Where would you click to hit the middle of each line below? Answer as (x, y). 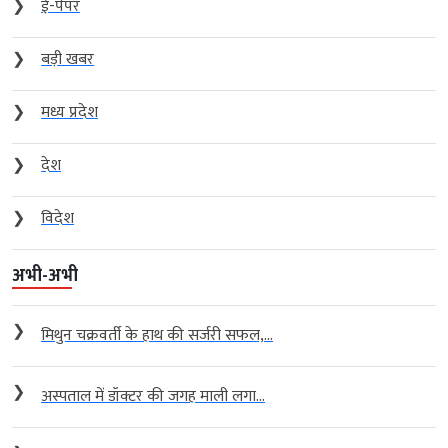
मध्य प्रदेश (69, 112)
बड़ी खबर (67, 59)
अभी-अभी (45, 275)
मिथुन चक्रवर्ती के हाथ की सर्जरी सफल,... (157, 335)
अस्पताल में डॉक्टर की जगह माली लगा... (153, 396)
